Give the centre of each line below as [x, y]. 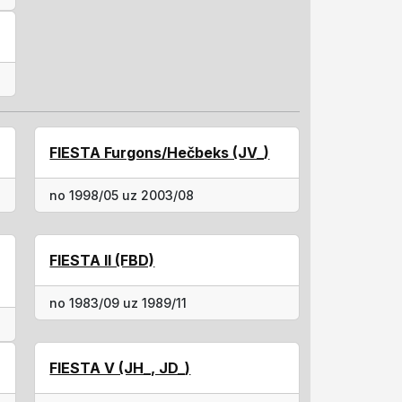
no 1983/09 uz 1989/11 [118, 303]
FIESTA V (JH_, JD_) [120, 368]
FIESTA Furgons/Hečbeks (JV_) [160, 153]
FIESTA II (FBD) [102, 260]
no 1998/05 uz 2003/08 [122, 195]
